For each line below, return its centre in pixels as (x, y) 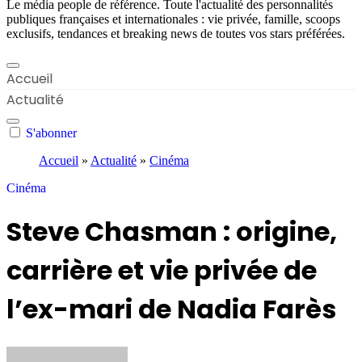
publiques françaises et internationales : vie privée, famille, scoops (173, 19)
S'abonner (51, 133)
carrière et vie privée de (162, 271)
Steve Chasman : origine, (172, 232)
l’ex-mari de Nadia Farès (171, 309)
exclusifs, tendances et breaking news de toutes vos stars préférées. (176, 34)
